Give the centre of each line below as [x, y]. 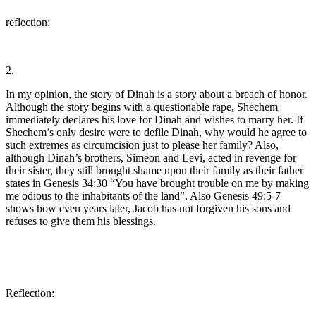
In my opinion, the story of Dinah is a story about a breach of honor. [157, 94]
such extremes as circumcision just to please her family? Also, [142, 145]
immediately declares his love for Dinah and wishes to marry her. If [154, 119]
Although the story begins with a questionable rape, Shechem [142, 107]
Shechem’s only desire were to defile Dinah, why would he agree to [156, 132]
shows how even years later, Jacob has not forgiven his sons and [148, 208]
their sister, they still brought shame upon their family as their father [154, 170]
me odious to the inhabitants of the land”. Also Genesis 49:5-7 [143, 195]
